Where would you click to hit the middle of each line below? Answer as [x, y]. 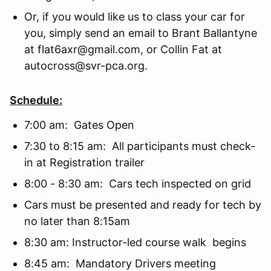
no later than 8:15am [77, 221]
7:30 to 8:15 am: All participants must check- [140, 146]
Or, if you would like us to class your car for [135, 16]
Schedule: [36, 100]
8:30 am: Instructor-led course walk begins [135, 242]
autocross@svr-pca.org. [86, 65]
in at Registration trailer [84, 162]
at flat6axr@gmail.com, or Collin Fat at [123, 49]
